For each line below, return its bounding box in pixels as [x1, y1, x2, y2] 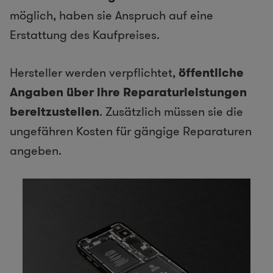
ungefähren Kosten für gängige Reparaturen [10, 122, 252, 140]
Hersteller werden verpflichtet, [10, 63, 179, 81]
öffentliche [179, 63, 244, 81]
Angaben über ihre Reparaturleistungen [10, 83, 247, 101]
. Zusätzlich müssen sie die [99, 102, 243, 120]
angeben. [10, 141, 62, 159]
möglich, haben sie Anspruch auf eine [10, 6, 213, 24]
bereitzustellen [10, 102, 99, 120]
